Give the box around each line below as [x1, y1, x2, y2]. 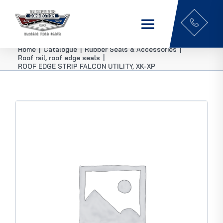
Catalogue [43, 45, 77, 54]
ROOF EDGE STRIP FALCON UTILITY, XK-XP [18, 62, 155, 70]
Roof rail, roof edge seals [18, 53, 100, 62]
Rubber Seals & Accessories [85, 45, 177, 54]
